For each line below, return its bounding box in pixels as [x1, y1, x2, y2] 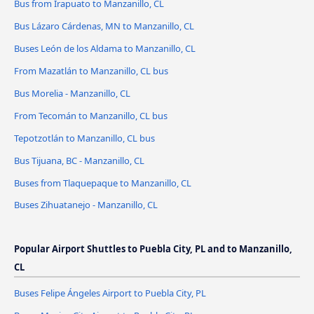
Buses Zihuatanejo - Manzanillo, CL [14, 198, 158, 212]
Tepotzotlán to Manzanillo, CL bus [14, 131, 155, 144]
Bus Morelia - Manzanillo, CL [14, 86, 130, 100]
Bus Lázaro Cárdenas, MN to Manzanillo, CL [14, 19, 194, 32]
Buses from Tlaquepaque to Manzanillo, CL [14, 176, 191, 189]
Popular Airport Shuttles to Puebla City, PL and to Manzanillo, [14, 243, 292, 256]
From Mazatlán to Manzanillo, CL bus [14, 64, 168, 77]
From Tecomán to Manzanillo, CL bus [14, 109, 168, 122]
